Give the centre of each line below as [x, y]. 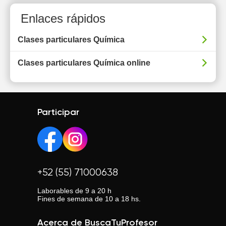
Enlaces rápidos [63, 18]
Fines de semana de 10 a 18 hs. [89, 199]
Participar [58, 112]
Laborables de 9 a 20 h [74, 191]
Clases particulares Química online [84, 63]
